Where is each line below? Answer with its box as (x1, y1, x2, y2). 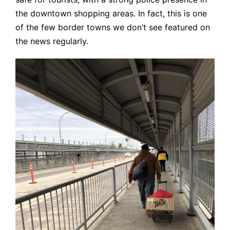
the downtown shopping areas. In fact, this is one (15, 8, 207, 18)
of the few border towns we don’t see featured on (15, 22, 210, 32)
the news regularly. (15, 35, 88, 46)
